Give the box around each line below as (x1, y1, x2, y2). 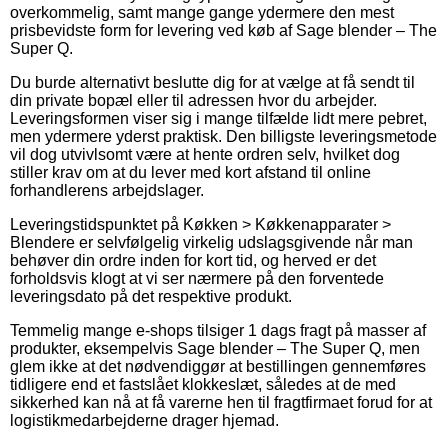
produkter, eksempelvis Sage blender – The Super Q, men (10, 339, 420, 357)
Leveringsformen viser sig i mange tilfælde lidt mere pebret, (10, 109, 427, 127)
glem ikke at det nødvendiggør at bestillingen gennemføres (10, 357, 426, 375)
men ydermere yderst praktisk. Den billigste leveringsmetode (10, 127, 437, 145)
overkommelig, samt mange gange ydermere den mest (10, 3, 394, 21)
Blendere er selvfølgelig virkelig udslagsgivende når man (10, 233, 413, 251)
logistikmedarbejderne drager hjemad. (10, 411, 279, 429)
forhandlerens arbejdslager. (10, 181, 204, 199)
